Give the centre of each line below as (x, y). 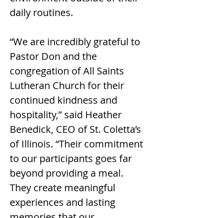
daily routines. (41, 12)
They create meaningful (64, 188)
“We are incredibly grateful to (76, 42)
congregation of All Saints (68, 71)
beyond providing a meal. (68, 173)
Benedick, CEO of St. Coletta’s (77, 129)
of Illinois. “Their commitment (78, 144)
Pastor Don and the (54, 56)
